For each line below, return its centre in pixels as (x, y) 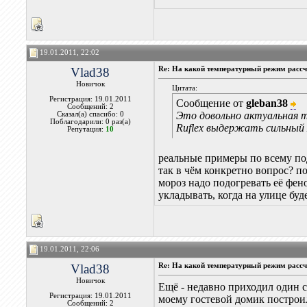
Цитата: (185, 88)
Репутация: (86, 129)
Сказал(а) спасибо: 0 (90, 114)
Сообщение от (211, 103)
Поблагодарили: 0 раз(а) (90, 122)
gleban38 (267, 103)
